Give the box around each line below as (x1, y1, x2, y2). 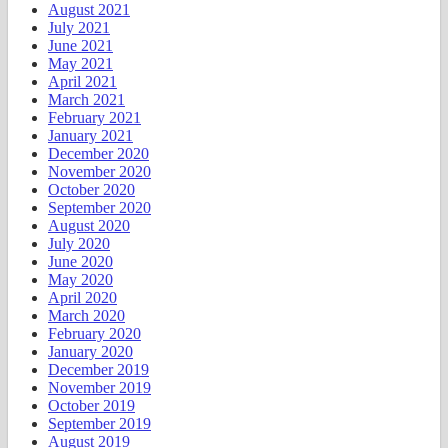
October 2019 (48, 397, 135, 415)
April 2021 (48, 73, 117, 91)
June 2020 (48, 253, 113, 271)
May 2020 (48, 271, 113, 289)
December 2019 (48, 361, 149, 379)
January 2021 (48, 127, 133, 145)
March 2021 (48, 91, 125, 109)
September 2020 (48, 199, 151, 217)
